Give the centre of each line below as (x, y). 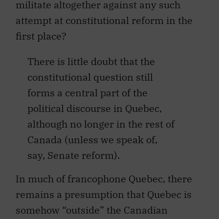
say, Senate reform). (74, 155)
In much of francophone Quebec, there (104, 179)
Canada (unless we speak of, (92, 140)
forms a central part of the (88, 93)
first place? (41, 36)
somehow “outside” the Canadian (92, 210)
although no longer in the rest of (101, 124)
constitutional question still (90, 77)
